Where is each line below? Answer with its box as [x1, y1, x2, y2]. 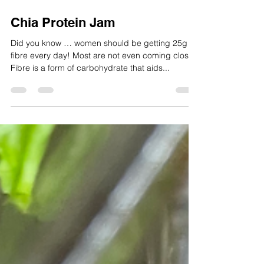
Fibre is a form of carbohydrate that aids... [11, 86, 170, 97]
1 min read [63, 12, 97, 21]
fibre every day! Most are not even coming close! [11, 74, 196, 84]
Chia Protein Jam [11, 38, 115, 54]
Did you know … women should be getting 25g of [11, 61, 197, 72]
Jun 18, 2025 [11, 12, 52, 21]
